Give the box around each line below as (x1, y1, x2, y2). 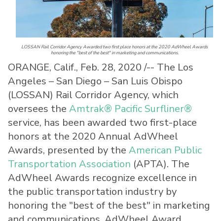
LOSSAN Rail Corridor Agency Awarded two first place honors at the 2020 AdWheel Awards (21, 44, 208, 50)
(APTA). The (131, 157, 189, 171)
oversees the (8, 102, 69, 116)
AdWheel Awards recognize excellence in (8, 171, 197, 185)
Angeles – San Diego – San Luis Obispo (8, 74, 183, 88)
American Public (129, 144, 202, 157)
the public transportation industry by (8, 185, 177, 199)
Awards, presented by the (8, 144, 129, 157)
